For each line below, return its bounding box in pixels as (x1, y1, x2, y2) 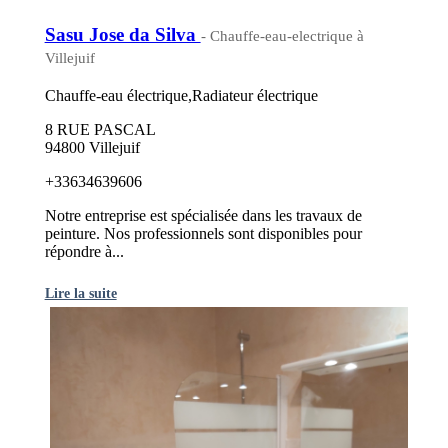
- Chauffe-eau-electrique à (200, 27, 364, 44)
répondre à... (44, 242, 124, 260)
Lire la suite (44, 284, 117, 301)
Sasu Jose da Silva (44, 23, 201, 45)
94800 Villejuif (44, 138, 140, 156)
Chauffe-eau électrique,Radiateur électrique (44, 86, 318, 104)
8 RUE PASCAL (44, 120, 156, 138)
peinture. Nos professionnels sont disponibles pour (44, 224, 362, 242)
